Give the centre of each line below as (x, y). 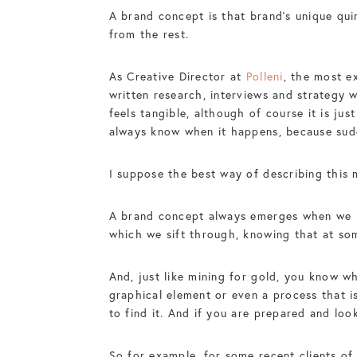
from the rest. (149, 34)
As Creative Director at (177, 76)
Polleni (265, 76)
